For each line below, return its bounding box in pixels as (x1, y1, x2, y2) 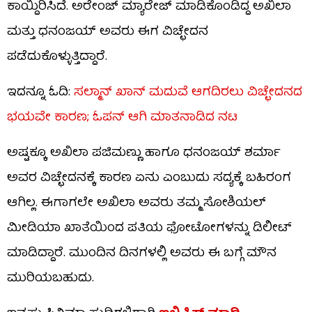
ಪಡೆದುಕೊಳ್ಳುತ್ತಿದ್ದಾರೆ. (7, 46, 107, 68)
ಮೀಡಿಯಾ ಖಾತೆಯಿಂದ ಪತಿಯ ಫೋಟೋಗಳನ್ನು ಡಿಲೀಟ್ (7, 217, 292, 240)
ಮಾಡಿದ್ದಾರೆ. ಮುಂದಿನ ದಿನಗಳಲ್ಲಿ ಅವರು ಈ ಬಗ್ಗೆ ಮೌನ (7, 242, 276, 265)
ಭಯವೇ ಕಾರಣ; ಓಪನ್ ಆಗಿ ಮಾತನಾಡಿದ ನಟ (7, 107, 237, 129)
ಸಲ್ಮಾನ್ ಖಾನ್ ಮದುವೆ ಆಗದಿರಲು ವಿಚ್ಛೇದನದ (74, 81, 302, 104)
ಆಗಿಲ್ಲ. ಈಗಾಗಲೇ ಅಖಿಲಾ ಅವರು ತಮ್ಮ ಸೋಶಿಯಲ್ (7, 192, 266, 214)
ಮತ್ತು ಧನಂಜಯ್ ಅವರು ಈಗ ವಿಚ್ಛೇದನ (7, 21, 208, 43)
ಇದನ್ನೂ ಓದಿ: (7, 81, 74, 104)
